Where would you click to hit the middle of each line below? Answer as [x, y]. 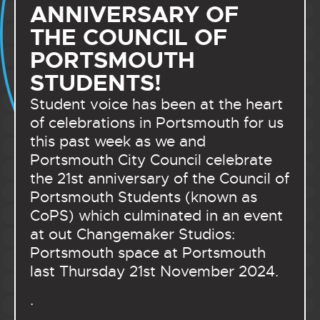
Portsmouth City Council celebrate [151, 160]
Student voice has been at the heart [156, 104]
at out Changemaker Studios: [132, 234]
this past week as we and [118, 141]
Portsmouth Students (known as [144, 197]
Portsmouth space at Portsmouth [148, 252]
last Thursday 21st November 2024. [156, 271]
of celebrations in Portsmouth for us [157, 122]
